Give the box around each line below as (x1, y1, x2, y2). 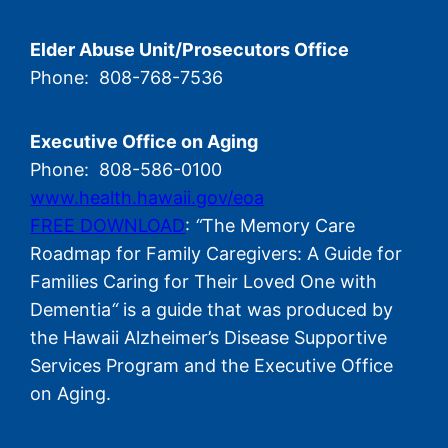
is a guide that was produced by (118, 299, 394, 321)
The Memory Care (202, 215, 356, 237)
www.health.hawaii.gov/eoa (30, 187, 265, 209)
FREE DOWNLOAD (30, 215, 186, 237)
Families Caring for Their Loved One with (30, 271, 378, 293)
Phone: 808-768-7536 (30, 67, 224, 89)
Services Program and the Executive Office (30, 355, 394, 377)
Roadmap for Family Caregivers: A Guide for (30, 243, 403, 265)
